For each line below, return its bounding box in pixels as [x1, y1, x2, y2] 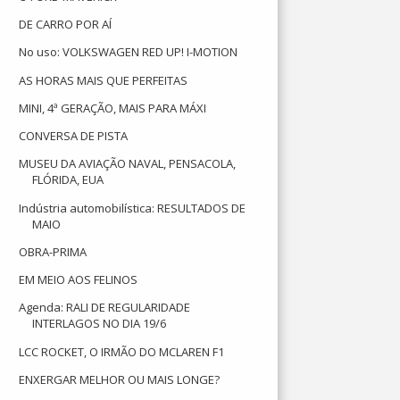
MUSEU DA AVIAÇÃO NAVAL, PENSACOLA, [19, 155, 237, 172]
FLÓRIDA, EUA [32, 171, 104, 188]
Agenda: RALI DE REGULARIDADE [19, 299, 191, 316]
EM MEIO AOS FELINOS [19, 271, 138, 287]
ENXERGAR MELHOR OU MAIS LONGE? [19, 371, 221, 387]
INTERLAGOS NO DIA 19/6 [32, 315, 167, 332]
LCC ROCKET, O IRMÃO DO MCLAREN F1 [19, 343, 225, 360]
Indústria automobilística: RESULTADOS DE [19, 199, 246, 216]
